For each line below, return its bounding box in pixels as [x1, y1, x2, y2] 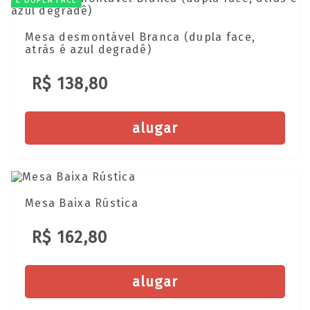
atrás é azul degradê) [25, 42, 152, 56]
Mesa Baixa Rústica [25, 197, 139, 210]
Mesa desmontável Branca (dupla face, [25, 30, 256, 44]
